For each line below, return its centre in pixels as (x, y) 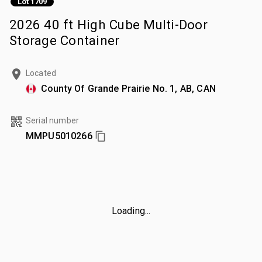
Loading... (131, 211)
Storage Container (65, 40)
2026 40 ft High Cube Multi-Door (108, 24)
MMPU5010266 (59, 136)
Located (41, 73)
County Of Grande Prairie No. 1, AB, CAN (128, 88)
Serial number (52, 120)
